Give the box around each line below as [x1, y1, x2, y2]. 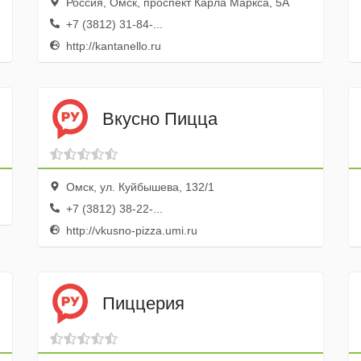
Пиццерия [102, 293, 185, 313]
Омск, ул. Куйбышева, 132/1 [62, 180, 214, 193]
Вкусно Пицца [102, 108, 218, 129]
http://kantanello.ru [62, 39, 161, 52]
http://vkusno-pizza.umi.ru [62, 224, 197, 237]
